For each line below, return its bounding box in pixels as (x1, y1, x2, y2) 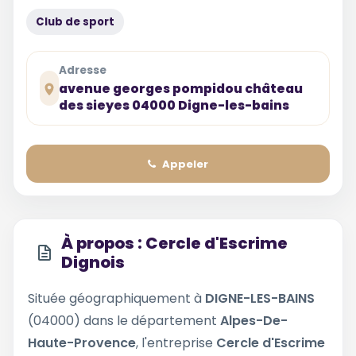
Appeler (162, 156, 208, 172)
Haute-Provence (28, 334, 136, 352)
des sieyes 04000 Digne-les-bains (58, 97, 289, 114)
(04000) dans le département (28, 311, 220, 330)
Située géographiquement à (28, 289, 205, 308)
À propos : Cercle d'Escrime (61, 232, 288, 254)
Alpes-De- (220, 311, 288, 330)
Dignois (61, 251, 125, 273)
